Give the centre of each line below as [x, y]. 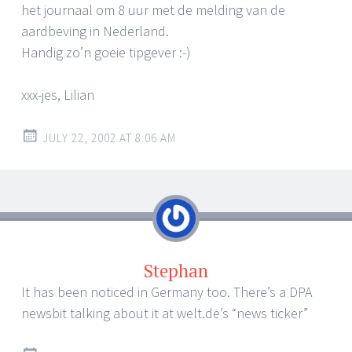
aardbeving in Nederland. [95, 31]
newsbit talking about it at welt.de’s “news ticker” [165, 313]
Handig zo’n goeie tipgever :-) [106, 52]
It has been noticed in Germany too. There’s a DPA [167, 291]
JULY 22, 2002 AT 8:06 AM [109, 137]
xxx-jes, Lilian [58, 94]
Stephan [176, 270]
